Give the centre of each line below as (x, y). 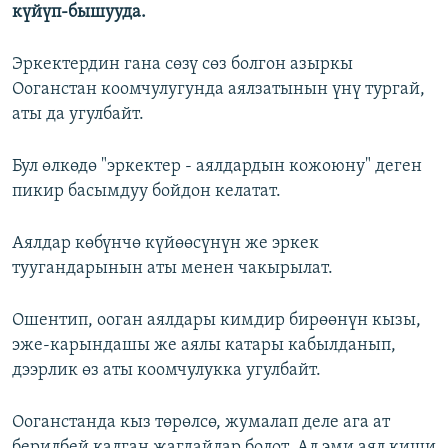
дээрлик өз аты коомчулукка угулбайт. (166, 371)
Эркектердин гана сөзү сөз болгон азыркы (182, 65)
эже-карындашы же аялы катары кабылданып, (204, 346)
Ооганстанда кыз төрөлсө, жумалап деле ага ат (201, 423)
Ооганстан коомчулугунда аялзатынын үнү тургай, (218, 90)
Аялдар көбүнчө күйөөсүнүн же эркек (165, 244)
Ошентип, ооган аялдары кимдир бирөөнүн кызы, (216, 321)
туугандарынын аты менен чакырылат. (172, 269)
